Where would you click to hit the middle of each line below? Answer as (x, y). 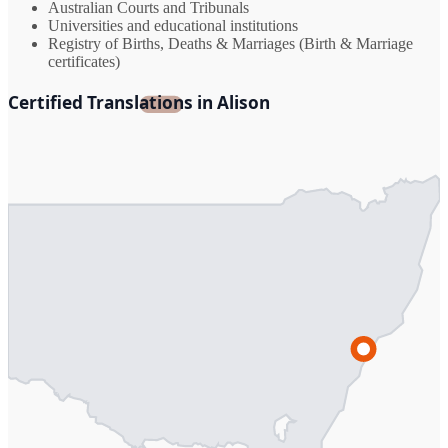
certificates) (84, 62)
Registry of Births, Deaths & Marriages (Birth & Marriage (230, 44)
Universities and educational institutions (173, 26)
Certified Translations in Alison (139, 102)
